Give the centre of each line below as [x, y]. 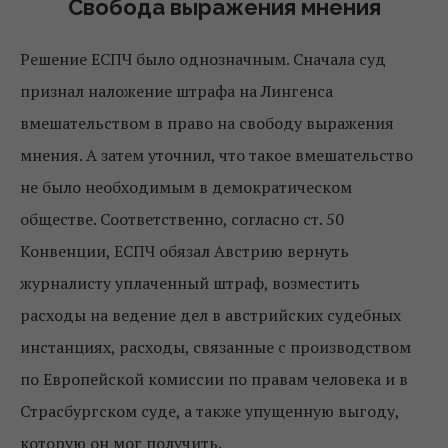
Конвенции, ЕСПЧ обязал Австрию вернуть [184, 251]
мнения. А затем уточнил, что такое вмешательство [216, 155]
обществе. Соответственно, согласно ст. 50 [182, 219]
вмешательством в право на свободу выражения [207, 123]
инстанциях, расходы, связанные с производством [215, 347]
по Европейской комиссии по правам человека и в [214, 379]
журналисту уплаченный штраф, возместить [190, 283]
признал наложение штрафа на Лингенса [176, 91]
